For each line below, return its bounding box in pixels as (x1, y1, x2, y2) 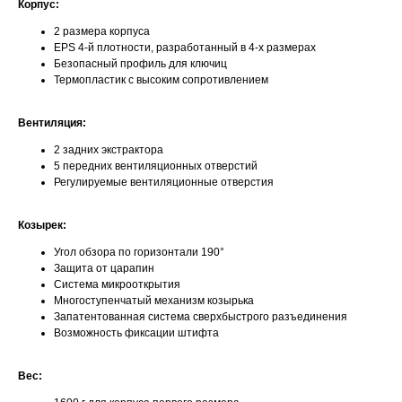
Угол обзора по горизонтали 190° (54, 245, 224, 258)
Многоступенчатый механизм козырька (54, 293, 254, 307)
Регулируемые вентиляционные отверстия (54, 175, 274, 188)
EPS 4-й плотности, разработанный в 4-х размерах (54, 40, 316, 54)
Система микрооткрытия (54, 277, 180, 291)
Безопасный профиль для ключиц (54, 57, 227, 70)
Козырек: (18, 218, 66, 232)
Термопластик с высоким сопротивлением (54, 73, 268, 86)
